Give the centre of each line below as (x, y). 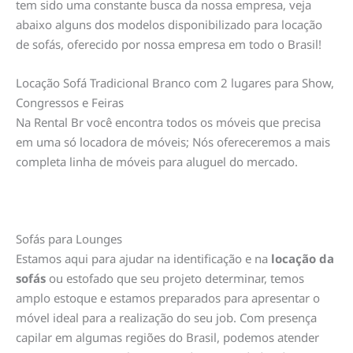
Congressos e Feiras (70, 102)
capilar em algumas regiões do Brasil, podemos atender (167, 337)
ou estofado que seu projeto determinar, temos (175, 278)
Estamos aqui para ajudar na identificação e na (143, 258)
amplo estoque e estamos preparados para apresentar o (168, 297)
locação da (303, 258)
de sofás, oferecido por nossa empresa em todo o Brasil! (169, 44)
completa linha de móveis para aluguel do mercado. (157, 161)
